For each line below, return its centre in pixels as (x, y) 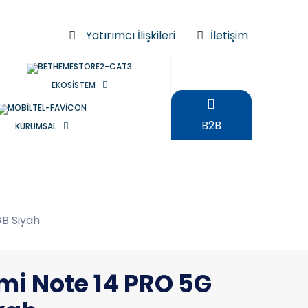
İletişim (230, 35)
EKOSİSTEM (73, 85)
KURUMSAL (35, 126)
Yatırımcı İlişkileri (131, 35)
